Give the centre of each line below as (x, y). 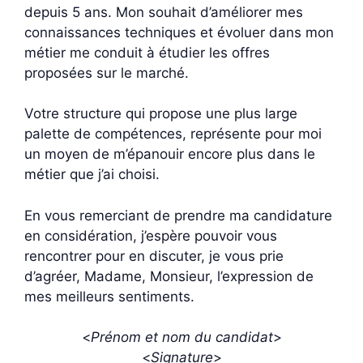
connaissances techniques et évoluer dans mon (179, 32)
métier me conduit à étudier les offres (147, 52)
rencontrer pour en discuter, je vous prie (154, 256)
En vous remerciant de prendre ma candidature (178, 215)
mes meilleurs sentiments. (109, 296)
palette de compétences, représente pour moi (173, 134)
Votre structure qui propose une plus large (161, 113)
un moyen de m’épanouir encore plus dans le (170, 154)
